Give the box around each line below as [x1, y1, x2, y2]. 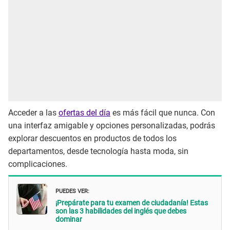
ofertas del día [59, 107, 110, 118]
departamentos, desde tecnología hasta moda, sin [8, 146, 188, 156]
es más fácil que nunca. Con [110, 107, 215, 118]
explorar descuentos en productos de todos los [8, 133, 177, 143]
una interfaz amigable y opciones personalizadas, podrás [8, 120, 215, 130]
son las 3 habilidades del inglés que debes [55, 207, 186, 216]
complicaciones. [8, 159, 67, 169]
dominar [55, 215, 82, 224]
